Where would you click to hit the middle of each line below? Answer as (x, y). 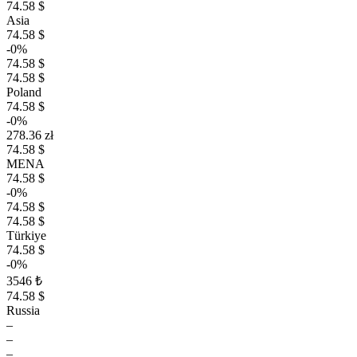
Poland (24, 92)
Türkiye (26, 235)
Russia (23, 310)
